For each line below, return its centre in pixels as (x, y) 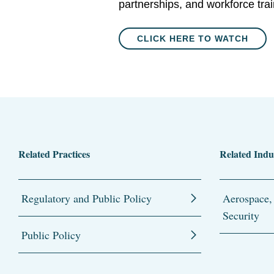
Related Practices (54, 154)
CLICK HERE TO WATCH (193, 39)
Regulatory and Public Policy (87, 198)
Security (241, 215)
